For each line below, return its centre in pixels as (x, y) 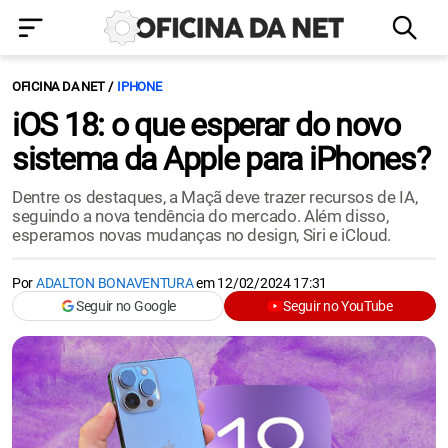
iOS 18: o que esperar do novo (206, 125)
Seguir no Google (126, 306)
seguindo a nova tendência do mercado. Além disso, (200, 216)
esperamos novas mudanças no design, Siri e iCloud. (202, 235)
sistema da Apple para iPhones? (221, 159)
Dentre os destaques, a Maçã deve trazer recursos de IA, (215, 197)
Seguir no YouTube (338, 306)
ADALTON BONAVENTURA (114, 283)
